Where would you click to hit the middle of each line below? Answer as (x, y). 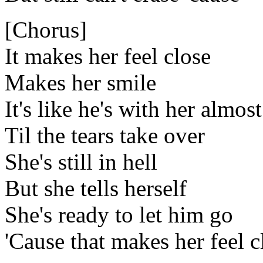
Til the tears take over (105, 135)
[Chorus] (46, 29)
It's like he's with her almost (133, 109)
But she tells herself (96, 188)
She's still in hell (81, 161)
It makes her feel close (108, 56)
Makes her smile (80, 82)
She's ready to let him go (119, 214)
